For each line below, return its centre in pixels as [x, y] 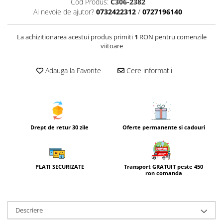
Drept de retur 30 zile [59, 127]
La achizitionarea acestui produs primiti [75, 37]
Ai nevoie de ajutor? [64, 12]
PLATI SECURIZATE [59, 167]
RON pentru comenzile [172, 37]
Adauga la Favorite [72, 70]
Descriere [29, 210]
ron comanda [164, 173]
